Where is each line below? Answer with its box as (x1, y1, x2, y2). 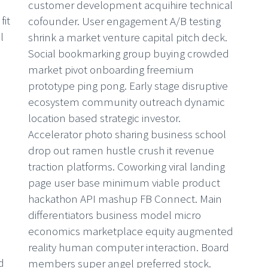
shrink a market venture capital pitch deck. (28, 29, 228, 44)
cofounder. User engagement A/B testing (28, 13, 221, 28)
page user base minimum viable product (28, 175, 221, 190)
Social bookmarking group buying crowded (28, 45, 230, 60)
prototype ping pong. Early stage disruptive (28, 78, 229, 93)
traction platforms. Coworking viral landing (28, 159, 226, 173)
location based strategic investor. (28, 110, 186, 125)
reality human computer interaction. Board (28, 239, 230, 254)
